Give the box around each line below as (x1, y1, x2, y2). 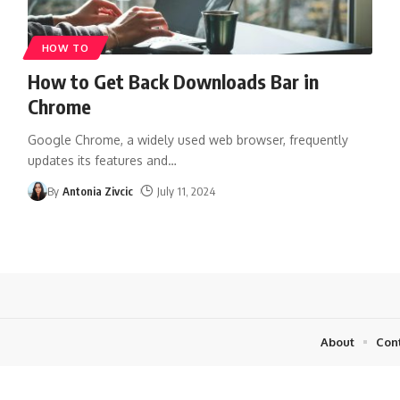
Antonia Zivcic (62, 183, 134, 198)
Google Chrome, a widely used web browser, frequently (27, 131, 348, 147)
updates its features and (27, 152, 168, 168)
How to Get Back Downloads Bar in (27, 68, 319, 94)
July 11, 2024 (156, 183, 215, 198)
